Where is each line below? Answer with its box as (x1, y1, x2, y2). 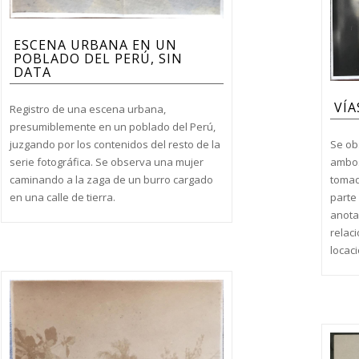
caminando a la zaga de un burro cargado (9, 171, 213, 187)
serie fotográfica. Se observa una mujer (9, 154, 204, 169)
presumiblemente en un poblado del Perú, (9, 119, 216, 134)
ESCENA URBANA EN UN (13, 35, 177, 54)
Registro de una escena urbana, (9, 101, 166, 116)
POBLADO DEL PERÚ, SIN (13, 49, 183, 67)
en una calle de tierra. (9, 189, 115, 204)
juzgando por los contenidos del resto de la (9, 136, 220, 151)
